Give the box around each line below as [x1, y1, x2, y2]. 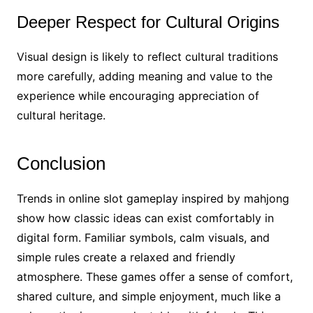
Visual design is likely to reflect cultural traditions [16, 49, 278, 64]
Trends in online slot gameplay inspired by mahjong [16, 191, 289, 205]
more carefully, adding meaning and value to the [16, 68, 272, 83]
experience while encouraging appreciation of [16, 88, 259, 103]
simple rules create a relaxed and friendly [16, 249, 235, 264]
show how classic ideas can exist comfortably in [16, 210, 274, 225]
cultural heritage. [16, 108, 105, 122]
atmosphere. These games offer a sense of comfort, [16, 269, 293, 284]
